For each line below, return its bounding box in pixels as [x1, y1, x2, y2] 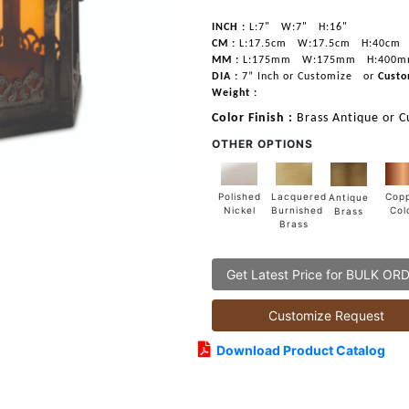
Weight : [212, 88, 258, 99]
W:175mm [299, 55, 357, 66]
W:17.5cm [294, 38, 351, 49]
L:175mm [239, 55, 292, 66]
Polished [217, 191, 261, 203]
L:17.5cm [236, 38, 288, 49]
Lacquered [271, 190, 328, 202]
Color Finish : [212, 111, 298, 125]
